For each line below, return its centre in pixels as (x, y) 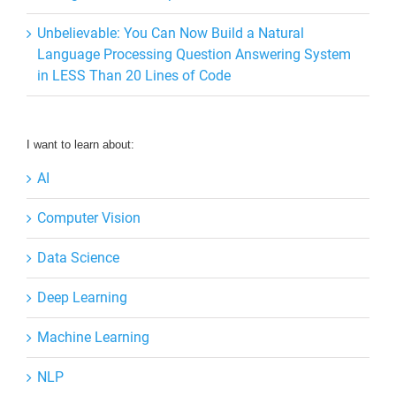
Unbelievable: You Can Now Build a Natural (171, 33)
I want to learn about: (80, 144)
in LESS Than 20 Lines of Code (134, 75)
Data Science (78, 257)
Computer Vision (89, 217)
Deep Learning (82, 297)
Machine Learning (93, 337)
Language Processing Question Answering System (194, 54)
